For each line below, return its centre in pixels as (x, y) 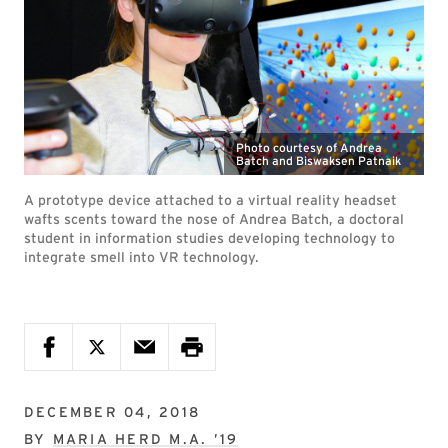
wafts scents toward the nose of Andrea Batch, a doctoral (214, 219)
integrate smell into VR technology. (141, 257)
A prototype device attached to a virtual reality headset (210, 200)
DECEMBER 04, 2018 (112, 412)
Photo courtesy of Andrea (309, 147)
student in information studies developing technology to (209, 238)
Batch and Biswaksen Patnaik (318, 160)
